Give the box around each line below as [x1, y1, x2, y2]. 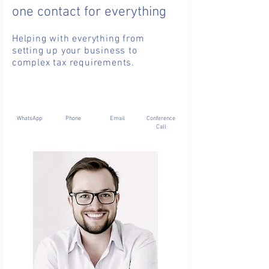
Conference [147, 115, 176, 122]
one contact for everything [12, 4, 166, 20]
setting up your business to [12, 45, 138, 57]
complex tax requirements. [12, 57, 135, 69]
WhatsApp [16, 115, 42, 122]
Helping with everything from [12, 33, 145, 45]
